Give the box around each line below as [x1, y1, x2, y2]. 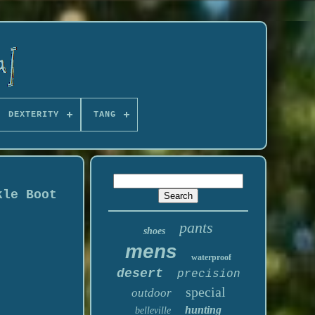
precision [176, 268, 240, 281]
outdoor [131, 286, 172, 300]
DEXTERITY [8, 110, 59, 120]
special [185, 284, 226, 300]
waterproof [191, 252, 232, 262]
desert [116, 266, 163, 281]
